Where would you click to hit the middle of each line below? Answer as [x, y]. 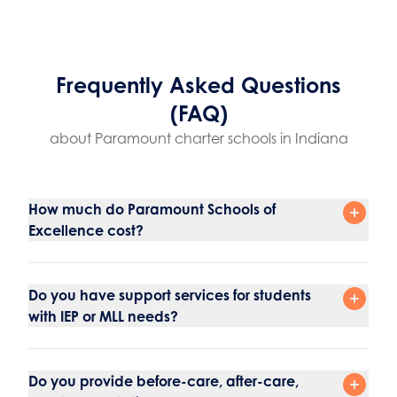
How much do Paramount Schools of [152, 210]
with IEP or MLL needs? [103, 317]
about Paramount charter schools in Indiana [198, 139]
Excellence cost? [86, 231]
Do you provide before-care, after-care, [163, 381]
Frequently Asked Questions [198, 86]
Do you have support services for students [170, 296]
